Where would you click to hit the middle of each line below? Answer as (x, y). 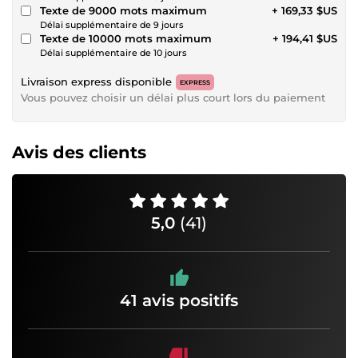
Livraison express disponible (96, 81)
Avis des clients (79, 152)
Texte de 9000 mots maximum (123, 10)
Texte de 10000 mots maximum (126, 38)
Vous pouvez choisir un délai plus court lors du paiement (173, 97)
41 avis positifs (179, 300)
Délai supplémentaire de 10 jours (113, 52)
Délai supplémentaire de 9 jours (112, 24)
